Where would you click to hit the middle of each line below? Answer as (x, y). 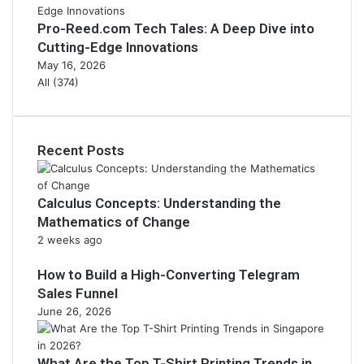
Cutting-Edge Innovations (118, 47)
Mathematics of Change (114, 222)
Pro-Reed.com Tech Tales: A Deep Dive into (176, 28)
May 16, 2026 (71, 65)
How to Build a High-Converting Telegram (169, 275)
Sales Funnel (78, 293)
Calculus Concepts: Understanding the (159, 203)
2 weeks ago (70, 240)
